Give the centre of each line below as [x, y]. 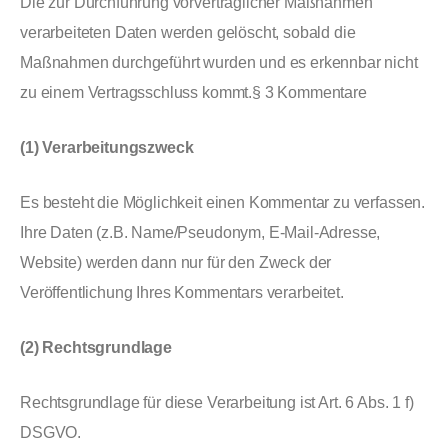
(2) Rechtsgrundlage [96, 347]
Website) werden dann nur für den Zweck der [176, 262]
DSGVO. [51, 432]
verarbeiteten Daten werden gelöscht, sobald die [188, 32]
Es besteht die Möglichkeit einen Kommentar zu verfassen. [223, 202]
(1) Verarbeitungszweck [107, 147]
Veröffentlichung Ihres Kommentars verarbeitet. [182, 292]
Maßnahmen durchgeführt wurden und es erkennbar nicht [219, 62]
